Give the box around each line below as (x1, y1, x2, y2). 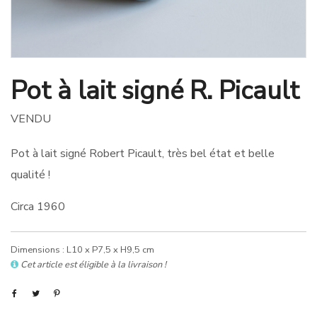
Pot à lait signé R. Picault (11, 74, 299, 108)
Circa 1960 (11, 199, 65, 214)
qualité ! (11, 167, 50, 183)
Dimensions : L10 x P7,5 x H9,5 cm (11, 243, 154, 256)
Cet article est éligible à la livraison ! (21, 258, 166, 271)
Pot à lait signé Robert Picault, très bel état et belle (11, 146, 275, 161)
